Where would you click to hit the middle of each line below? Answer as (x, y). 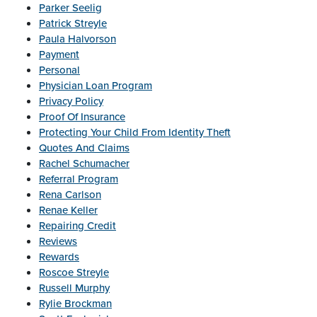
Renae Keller (68, 210)
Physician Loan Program (96, 86)
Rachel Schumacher (84, 163)
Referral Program (79, 179)
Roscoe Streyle (74, 272)
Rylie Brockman (75, 304)
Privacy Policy (71, 101)
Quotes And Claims (84, 148)
